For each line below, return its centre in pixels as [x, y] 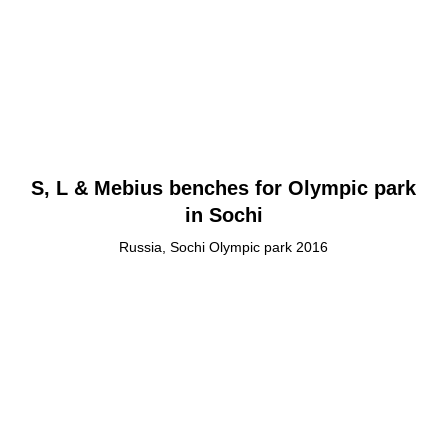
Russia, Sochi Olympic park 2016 [224, 247]
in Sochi [223, 215]
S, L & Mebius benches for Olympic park [224, 188]
